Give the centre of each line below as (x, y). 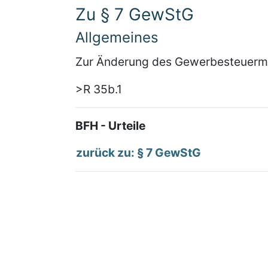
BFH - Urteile (110, 126)
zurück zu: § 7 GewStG (138, 153)
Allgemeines (117, 37)
